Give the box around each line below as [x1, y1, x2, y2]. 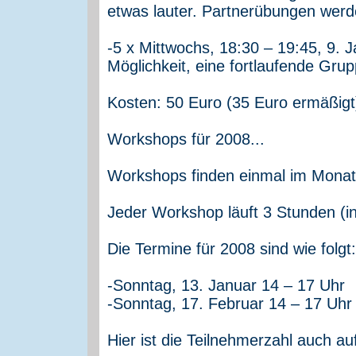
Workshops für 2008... [107, 130, 265, 148]
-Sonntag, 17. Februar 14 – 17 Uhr [107, 294, 352, 312]
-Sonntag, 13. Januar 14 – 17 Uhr [107, 276, 345, 294]
